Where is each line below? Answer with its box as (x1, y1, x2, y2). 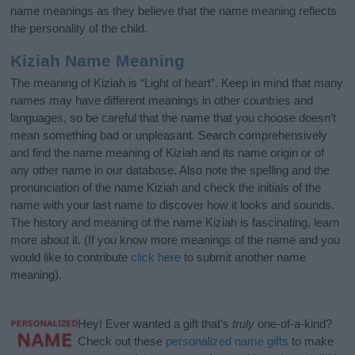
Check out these (78, 334, 166, 349)
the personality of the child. (10, 21, 148, 35)
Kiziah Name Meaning (10, 51, 185, 70)
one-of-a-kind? (254, 317, 333, 331)
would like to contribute (10, 250, 132, 265)
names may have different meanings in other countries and (10, 94, 314, 108)
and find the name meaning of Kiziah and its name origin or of (10, 146, 325, 160)
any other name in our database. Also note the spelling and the (10, 163, 330, 177)
